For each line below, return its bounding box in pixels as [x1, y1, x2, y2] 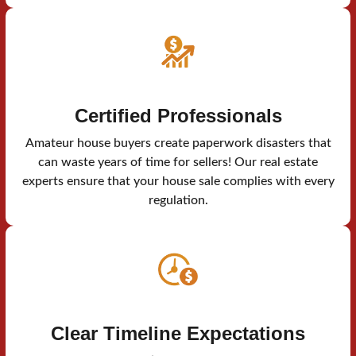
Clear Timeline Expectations [51, 323, 305, 345]
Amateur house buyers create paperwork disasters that [25, 137, 331, 150]
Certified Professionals [74, 105, 282, 127]
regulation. [148, 194, 208, 207]
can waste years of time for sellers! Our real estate [38, 156, 318, 169]
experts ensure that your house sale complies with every [21, 175, 335, 188]
